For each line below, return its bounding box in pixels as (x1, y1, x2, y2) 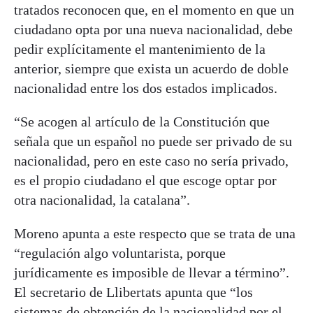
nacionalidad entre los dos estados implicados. (14, 80, 277, 96)
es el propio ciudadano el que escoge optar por (14, 172, 277, 188)
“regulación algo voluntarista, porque (14, 245, 226, 261)
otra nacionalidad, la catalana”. (14, 191, 190, 208)
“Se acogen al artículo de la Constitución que (14, 113, 270, 129)
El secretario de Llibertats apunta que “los (14, 284, 253, 300)
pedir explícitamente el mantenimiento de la (14, 41, 265, 57)
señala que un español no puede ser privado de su (14, 133, 292, 149)
